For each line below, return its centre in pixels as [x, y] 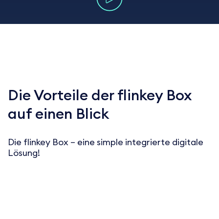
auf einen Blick [58, 115]
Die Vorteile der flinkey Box [100, 96]
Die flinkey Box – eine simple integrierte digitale [106, 142]
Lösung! [24, 153]
